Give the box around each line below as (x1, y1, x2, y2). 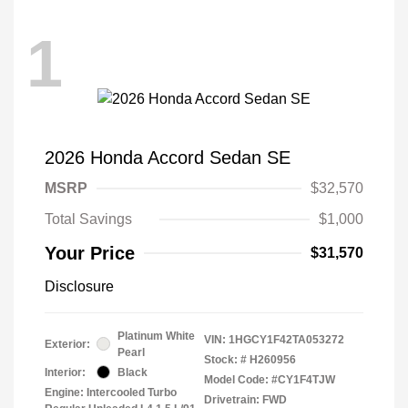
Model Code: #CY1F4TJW (204, 372, 335, 386)
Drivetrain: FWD (204, 393, 287, 406)
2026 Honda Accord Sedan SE (45, 147, 291, 168)
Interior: (45, 365, 86, 379)
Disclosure (45, 278, 114, 294)
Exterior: (45, 337, 90, 351)
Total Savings (45, 210, 132, 227)
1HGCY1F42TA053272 (229, 332, 344, 346)
